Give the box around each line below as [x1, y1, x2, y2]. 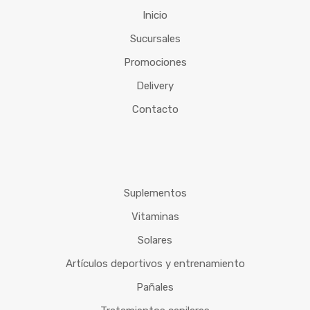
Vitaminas [131, 210, 179, 224]
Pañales [136, 281, 174, 294]
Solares [138, 234, 172, 247]
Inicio [143, 9, 167, 22]
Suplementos [123, 187, 187, 200]
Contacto [131, 103, 179, 116]
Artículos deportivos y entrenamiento [65, 257, 245, 271]
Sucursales [129, 33, 181, 46]
